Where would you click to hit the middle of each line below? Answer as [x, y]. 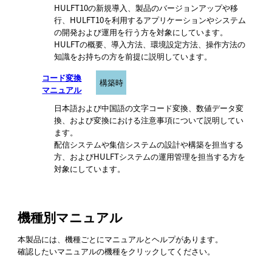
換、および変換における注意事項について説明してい [149, 120]
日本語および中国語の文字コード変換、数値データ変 [149, 107]
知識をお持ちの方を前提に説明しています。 [133, 56]
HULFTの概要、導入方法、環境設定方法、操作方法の [150, 44]
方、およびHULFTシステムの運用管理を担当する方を [150, 156]
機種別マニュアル [70, 217]
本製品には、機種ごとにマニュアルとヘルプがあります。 [121, 239]
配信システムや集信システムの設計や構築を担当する [149, 144]
